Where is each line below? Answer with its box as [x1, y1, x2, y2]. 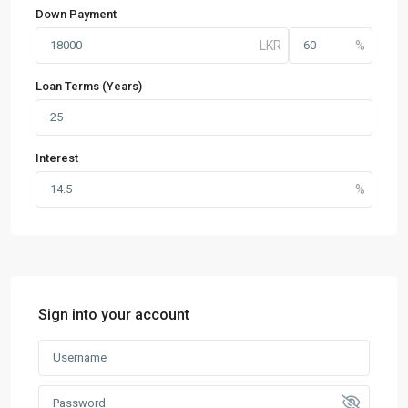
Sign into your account [38, 306, 189, 323]
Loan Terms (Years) [36, 79, 142, 93]
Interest [36, 151, 78, 165]
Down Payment [36, 7, 117, 21]
